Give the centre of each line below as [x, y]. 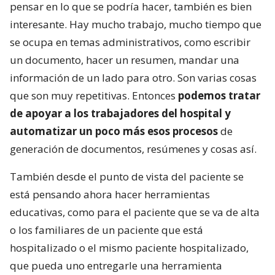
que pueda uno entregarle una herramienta [116, 266]
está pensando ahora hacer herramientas [110, 195]
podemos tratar [219, 96]
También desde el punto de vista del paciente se [127, 177]
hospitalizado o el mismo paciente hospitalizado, [129, 248]
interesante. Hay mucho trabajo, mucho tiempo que [136, 25]
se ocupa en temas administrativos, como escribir [130, 42]
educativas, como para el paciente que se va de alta [135, 212]
